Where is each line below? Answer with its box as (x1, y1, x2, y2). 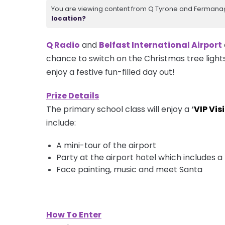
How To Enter (46, 208, 101, 220)
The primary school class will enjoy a (46, 103, 191, 115)
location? (51, 13, 86, 23)
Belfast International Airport (99, 39, 222, 51)
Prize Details (46, 89, 99, 101)
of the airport (101, 139, 156, 151)
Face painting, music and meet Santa (56, 163, 202, 175)
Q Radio (46, 39, 80, 51)
